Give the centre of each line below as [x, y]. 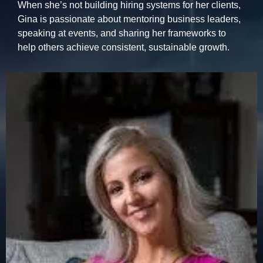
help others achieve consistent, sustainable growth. [124, 47]
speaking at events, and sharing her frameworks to [122, 33]
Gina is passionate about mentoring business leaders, [129, 19]
